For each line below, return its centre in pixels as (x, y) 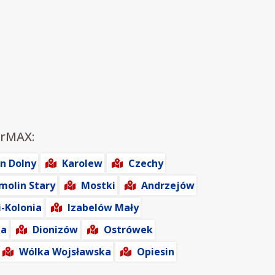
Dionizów (55, 230)
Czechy (146, 163)
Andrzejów (168, 185)
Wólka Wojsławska (65, 252)
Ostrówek (128, 230)
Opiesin (156, 252)
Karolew (82, 163)
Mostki (98, 185)
